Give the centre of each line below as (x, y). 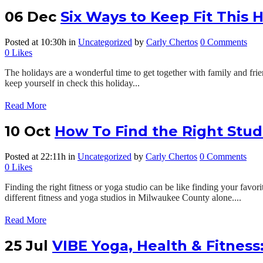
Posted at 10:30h (36, 42)
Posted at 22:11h (35, 156)
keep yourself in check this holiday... (72, 83)
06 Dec (31, 16)
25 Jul (26, 245)
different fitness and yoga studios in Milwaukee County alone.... (123, 197)
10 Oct (28, 131)
